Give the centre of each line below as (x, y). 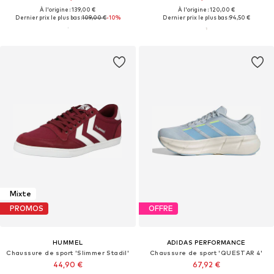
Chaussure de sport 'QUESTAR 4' (206, 252)
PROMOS (27, 209)
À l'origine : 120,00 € (206, 9)
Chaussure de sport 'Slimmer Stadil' (68, 252)
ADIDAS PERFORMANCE (206, 242)
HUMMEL (68, 242)
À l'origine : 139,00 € (68, 9)
